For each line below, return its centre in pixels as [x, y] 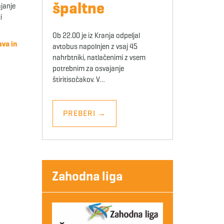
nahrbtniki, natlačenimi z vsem [99, 58]
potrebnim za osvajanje [88, 69]
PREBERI [80, 113]
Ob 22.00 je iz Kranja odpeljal [96, 36]
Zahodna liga [87, 176]
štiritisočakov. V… [78, 80]
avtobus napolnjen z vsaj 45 [95, 47]
